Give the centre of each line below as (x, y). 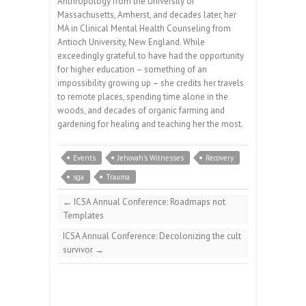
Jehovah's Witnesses (151, 158)
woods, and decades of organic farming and (141, 111)
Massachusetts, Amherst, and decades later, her (147, 15)
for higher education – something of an (132, 70)
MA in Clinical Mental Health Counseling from (144, 29)
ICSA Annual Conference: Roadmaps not (149, 202)
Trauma (118, 177)
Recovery (220, 158)
